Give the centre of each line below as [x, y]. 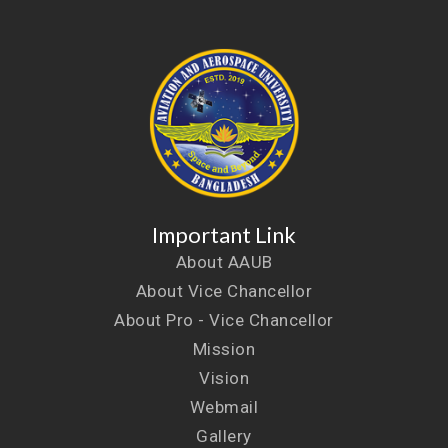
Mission [224, 349]
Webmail [224, 407]
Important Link [224, 235]
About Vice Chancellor [224, 291]
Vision [224, 378]
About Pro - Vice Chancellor [224, 320]
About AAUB [224, 262]
